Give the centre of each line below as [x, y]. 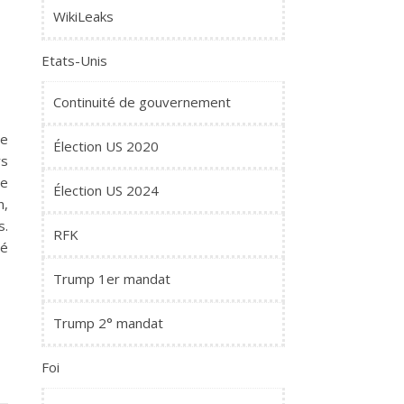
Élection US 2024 [106, 190]
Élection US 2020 [106, 146]
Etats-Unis [74, 60]
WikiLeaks [83, 16]
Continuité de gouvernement [142, 102]
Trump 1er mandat [112, 279]
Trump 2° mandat [108, 323]
